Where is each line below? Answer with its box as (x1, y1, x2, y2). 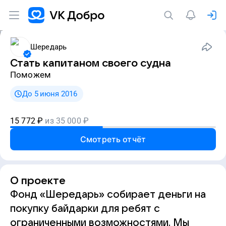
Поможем (16, 70, 51, 80)
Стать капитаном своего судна (10, 58, 171, 69)
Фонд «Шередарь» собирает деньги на (10, 189, 206, 200)
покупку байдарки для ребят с (10, 203, 160, 214)
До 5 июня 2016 (22, 89, 77, 98)
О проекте (10, 175, 66, 187)
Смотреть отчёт (80, 134, 146, 144)
